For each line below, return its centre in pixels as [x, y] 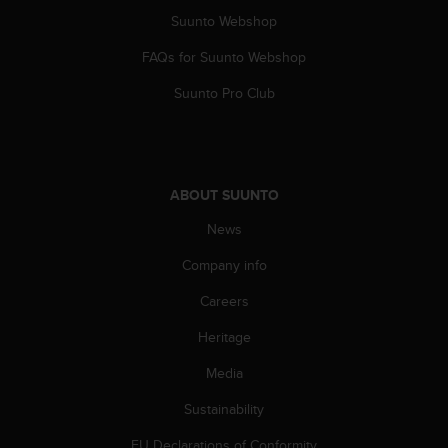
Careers [224, 300]
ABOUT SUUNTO [224, 194]
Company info [224, 264]
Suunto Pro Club [224, 92]
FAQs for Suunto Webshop [224, 56]
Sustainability [224, 408]
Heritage [224, 336]
